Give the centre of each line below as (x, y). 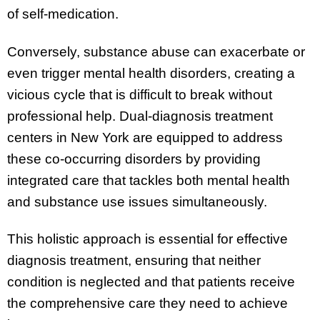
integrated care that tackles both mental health (149, 180)
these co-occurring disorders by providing (134, 159)
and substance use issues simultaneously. (139, 201)
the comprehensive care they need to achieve (147, 304)
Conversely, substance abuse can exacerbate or (156, 51)
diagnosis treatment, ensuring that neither (134, 261)
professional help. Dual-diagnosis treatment (140, 116)
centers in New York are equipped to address (145, 137)
